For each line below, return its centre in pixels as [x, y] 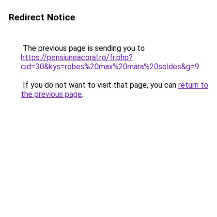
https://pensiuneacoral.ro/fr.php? [77, 57]
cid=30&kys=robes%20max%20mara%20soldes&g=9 [110, 67]
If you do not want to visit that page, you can [100, 85]
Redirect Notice [42, 17]
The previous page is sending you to [83, 48]
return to [193, 85]
